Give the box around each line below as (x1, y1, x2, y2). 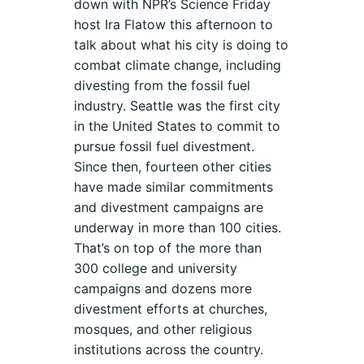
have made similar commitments (74, 179, 274, 196)
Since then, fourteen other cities (74, 158, 272, 175)
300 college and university (74, 260, 238, 277)
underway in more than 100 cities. (74, 219, 282, 236)
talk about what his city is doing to (74, 37, 289, 54)
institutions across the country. (74, 341, 264, 358)
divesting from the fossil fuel (74, 77, 251, 94)
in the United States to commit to (74, 118, 281, 135)
